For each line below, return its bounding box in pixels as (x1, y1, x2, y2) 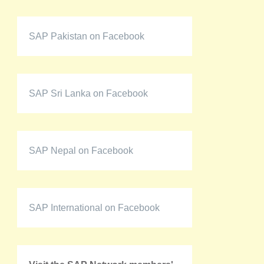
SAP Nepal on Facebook (29, 145, 133, 156)
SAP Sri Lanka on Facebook (29, 88, 148, 98)
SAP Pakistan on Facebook (29, 31, 144, 41)
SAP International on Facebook (29, 202, 160, 213)
